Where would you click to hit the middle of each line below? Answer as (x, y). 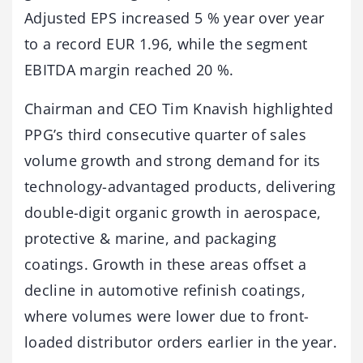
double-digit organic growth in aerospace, (173, 212)
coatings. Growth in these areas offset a (166, 264)
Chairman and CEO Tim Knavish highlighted (179, 108)
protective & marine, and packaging (150, 238)
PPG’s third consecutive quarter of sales (166, 134)
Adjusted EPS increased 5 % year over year (175, 17)
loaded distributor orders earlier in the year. (181, 342)
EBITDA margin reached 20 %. (129, 69)
